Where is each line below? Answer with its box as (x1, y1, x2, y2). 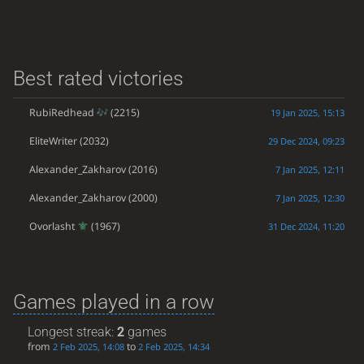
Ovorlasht (28, 219, 75, 233)
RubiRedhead (28, 105, 94, 119)
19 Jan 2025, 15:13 (270, 106, 344, 119)
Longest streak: (28, 323, 118, 340)
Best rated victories (12, 66, 184, 90)
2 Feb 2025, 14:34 (138, 340, 210, 353)
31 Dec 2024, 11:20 (267, 219, 344, 232)
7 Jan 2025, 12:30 (275, 191, 344, 204)
